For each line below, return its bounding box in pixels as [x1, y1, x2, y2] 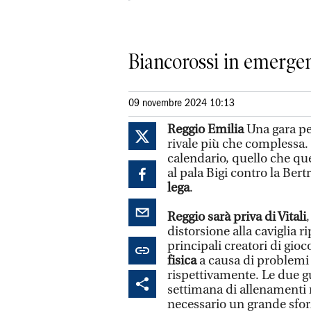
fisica [167, 253, 196, 268]
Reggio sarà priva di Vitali [167, 209, 306, 224]
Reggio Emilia [167, 121, 246, 137]
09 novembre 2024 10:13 [128, 98, 235, 108]
